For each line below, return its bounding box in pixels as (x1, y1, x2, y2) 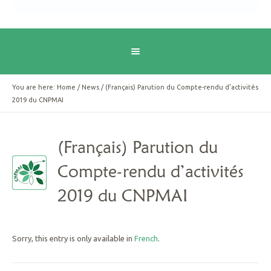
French (134, 234, 158, 243)
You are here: (12, 83, 57, 91)
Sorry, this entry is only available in (12, 234, 134, 243)
